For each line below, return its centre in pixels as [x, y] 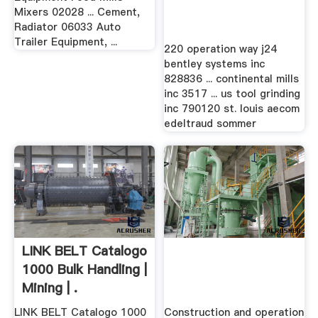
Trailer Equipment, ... [65, 42]
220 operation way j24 [221, 49]
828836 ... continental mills [232, 78]
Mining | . [49, 287]
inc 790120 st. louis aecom [232, 108]
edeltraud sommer [210, 123]
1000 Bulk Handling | [84, 269]
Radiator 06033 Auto [67, 27]
